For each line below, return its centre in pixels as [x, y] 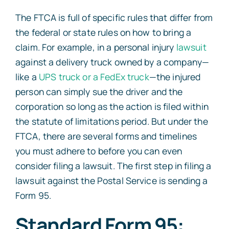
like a [27, 77]
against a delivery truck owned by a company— [112, 62]
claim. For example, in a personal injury [96, 47]
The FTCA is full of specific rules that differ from [114, 18]
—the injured [175, 77]
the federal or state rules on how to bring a [103, 32]
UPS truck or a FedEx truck [94, 77]
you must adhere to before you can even [99, 151]
